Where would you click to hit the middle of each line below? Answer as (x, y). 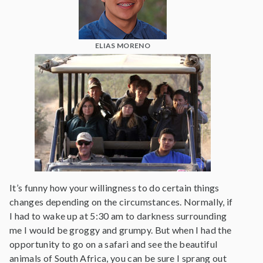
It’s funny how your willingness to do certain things (114, 188)
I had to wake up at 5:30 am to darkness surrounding (118, 216)
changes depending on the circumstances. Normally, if (121, 202)
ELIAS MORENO (123, 45)
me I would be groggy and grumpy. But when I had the (121, 230)
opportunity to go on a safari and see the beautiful (114, 244)
